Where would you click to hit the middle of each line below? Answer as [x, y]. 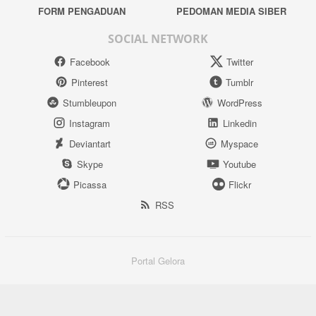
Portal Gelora [158, 261]
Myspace [240, 143]
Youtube [240, 164]
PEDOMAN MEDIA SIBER [232, 11]
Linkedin [239, 123]
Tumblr [240, 82]
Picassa [90, 184]
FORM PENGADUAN [81, 11]
